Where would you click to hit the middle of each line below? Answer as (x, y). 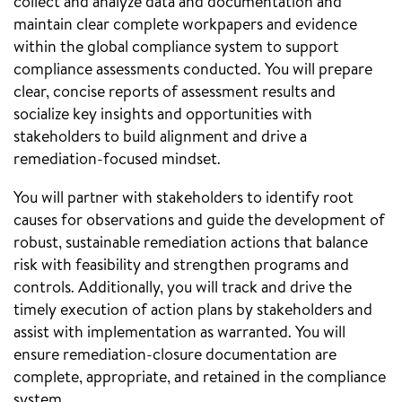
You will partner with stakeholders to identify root (184, 199)
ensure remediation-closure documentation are (175, 356)
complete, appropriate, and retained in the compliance (200, 378)
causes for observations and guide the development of (199, 221)
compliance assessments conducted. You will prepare (193, 70)
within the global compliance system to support (176, 48)
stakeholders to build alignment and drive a (160, 138)
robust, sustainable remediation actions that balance (191, 244)
